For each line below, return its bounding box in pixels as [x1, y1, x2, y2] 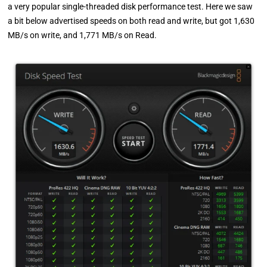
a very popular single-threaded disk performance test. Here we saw [8, 1, 253, 11]
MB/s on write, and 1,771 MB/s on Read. [8, 30, 157, 40]
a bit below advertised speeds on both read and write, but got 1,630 [8, 15, 255, 26]
